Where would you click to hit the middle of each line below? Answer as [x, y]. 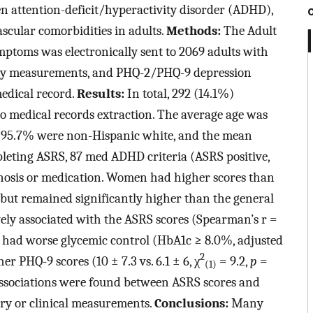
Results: [101, 93]
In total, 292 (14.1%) [179, 93]
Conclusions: [191, 303]
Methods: [194, 30]
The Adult [249, 30]
